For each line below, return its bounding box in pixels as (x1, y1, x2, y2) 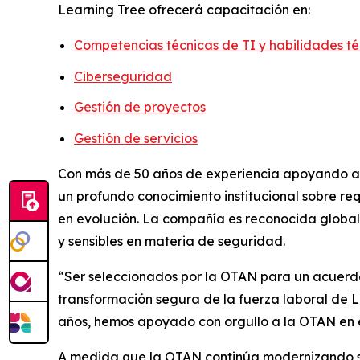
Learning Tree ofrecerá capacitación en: (58, 2, 310, 18)
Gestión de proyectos (74, 99, 206, 116)
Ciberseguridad (74, 67, 172, 84)
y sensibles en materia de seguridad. (58, 232, 285, 249)
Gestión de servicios (74, 129, 198, 146)
